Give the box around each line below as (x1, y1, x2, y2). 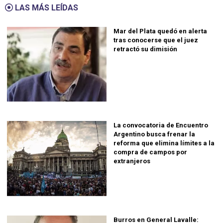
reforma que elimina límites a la (113, 139, 215, 147)
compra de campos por (113, 148, 187, 156)
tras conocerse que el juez (113, 36, 198, 44)
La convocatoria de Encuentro (113, 121, 208, 129)
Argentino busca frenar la (113, 130, 195, 138)
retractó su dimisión (113, 45, 177, 53)
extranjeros (113, 157, 150, 165)
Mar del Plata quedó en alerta (113, 27, 207, 35)
